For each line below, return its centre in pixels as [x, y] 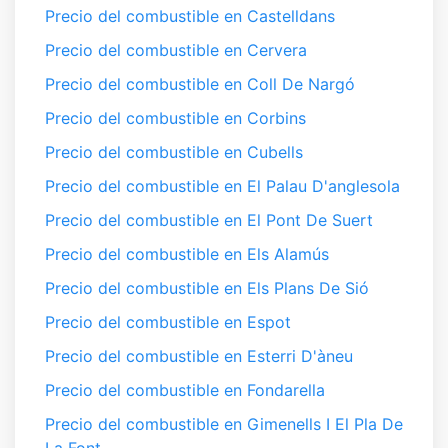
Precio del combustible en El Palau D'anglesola [222, 186]
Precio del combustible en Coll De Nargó [200, 84]
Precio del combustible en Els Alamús [187, 254]
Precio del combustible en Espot [168, 322]
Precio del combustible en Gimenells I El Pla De [224, 424]
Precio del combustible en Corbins [175, 118]
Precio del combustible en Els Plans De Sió [207, 288]
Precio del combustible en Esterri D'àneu [199, 356]
